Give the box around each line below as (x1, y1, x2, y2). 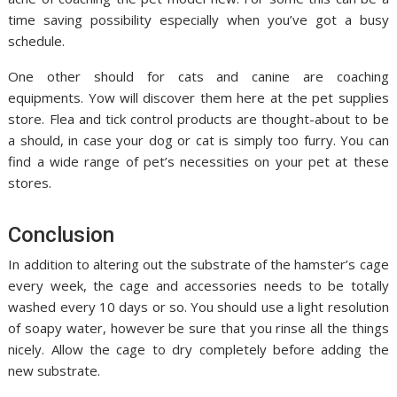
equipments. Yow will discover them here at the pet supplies (8, 89, 389, 107)
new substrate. (8, 362, 101, 380)
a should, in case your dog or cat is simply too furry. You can (8, 131, 389, 150)
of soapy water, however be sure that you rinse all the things (8, 319, 389, 338)
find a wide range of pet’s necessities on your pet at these (8, 152, 389, 171)
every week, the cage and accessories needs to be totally (8, 276, 389, 295)
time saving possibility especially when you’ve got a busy (8, 11, 389, 29)
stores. (8, 174, 52, 192)
